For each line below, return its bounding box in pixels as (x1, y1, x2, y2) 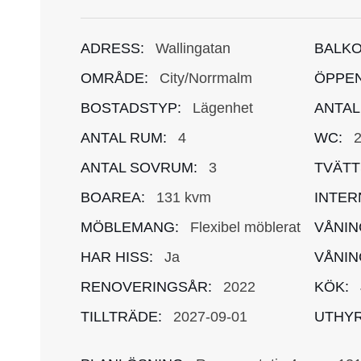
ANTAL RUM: (81, 129, 167, 146)
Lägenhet (193, 99, 253, 116)
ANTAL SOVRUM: (81, 159, 197, 176)
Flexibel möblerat (190, 218, 301, 235)
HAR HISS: (81, 248, 153, 265)
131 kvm (156, 189, 211, 205)
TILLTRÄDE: (81, 308, 162, 325)
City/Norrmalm (160, 69, 252, 86)
